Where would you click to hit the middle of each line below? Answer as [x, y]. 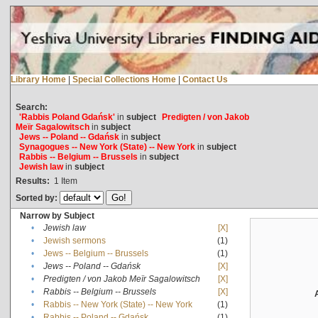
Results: [32, 181]
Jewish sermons [74, 240]
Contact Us [205, 79]
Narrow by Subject [57, 215]
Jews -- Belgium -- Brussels [95, 253]
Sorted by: [37, 198]
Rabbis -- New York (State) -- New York [117, 304]
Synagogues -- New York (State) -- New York [107, 147]
